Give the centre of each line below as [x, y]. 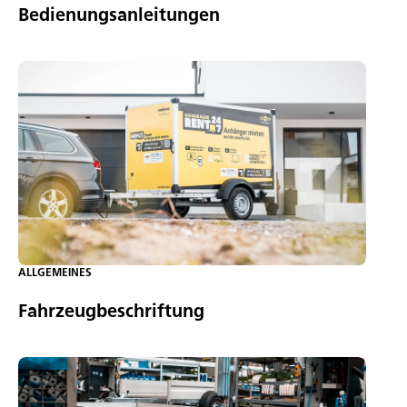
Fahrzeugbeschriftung [111, 310]
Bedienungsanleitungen [119, 14]
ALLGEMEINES [55, 272]
